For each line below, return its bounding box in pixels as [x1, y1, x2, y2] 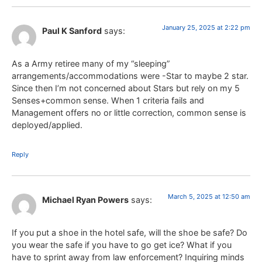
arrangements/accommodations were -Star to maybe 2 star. [12, 71, 249, 81]
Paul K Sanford [42, 25, 102, 36]
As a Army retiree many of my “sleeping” [12, 58, 170, 69]
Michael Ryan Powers [42, 195, 129, 205]
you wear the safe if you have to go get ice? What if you [12, 240, 232, 250]
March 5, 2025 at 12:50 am [168, 192, 250, 201]
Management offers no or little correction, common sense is [12, 108, 246, 118]
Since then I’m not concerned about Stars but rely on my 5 [12, 83, 240, 94]
